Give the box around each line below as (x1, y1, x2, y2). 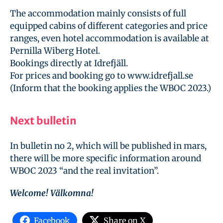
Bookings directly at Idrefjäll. (10, 57, 128, 69)
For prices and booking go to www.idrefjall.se (10, 70, 193, 81)
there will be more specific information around (10, 152, 201, 164)
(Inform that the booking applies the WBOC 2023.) (10, 82, 211, 94)
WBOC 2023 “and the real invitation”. (10, 165, 159, 176)
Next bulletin (10, 113, 77, 127)
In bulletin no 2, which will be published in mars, (10, 140, 207, 151)
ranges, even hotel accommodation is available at (10, 32, 209, 44)
